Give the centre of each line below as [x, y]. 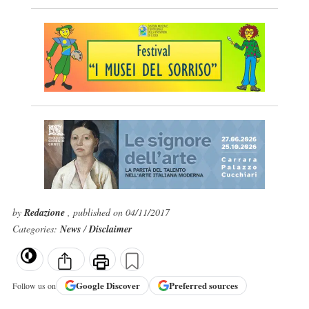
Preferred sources [203, 286]
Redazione [46, 212]
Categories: [36, 229]
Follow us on [34, 285]
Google [91, 286]
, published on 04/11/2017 [118, 212]
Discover [123, 286]
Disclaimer [110, 229]
